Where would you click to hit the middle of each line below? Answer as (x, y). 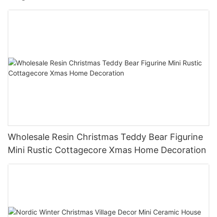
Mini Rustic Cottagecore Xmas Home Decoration (107, 150)
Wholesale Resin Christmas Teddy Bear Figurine (105, 137)
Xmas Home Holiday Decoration (73, 8)
